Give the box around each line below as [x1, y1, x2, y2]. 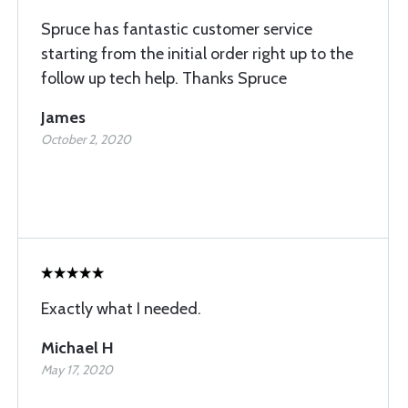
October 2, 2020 [41, 131, 131, 148]
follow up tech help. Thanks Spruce [41, 68, 287, 88]
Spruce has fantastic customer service [41, 19, 312, 39]
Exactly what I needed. [41, 299, 201, 319]
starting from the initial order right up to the [41, 44, 353, 64]
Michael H [41, 338, 114, 358]
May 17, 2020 [41, 362, 113, 378]
